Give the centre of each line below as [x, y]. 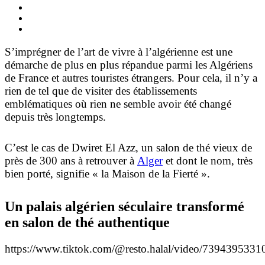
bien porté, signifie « [53, 174]
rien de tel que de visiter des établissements [101, 91]
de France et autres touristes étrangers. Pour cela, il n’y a [131, 77]
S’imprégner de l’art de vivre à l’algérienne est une [119, 51]
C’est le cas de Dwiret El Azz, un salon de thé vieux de [128, 148]
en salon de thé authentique [87, 222]
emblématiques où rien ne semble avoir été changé [118, 104]
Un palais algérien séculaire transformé [125, 206]
